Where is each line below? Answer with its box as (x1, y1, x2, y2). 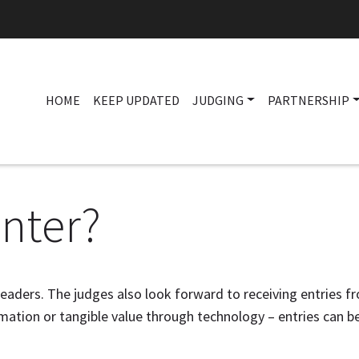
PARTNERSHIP (267, 91, 349, 108)
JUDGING (192, 91, 244, 108)
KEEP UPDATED (93, 91, 180, 108)
